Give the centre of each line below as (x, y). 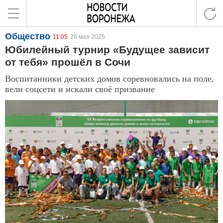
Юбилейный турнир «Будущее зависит (107, 50)
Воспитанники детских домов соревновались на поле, (110, 78)
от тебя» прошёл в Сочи (68, 62)
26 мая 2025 (88, 37)
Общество (28, 36)
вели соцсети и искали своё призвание (80, 89)
